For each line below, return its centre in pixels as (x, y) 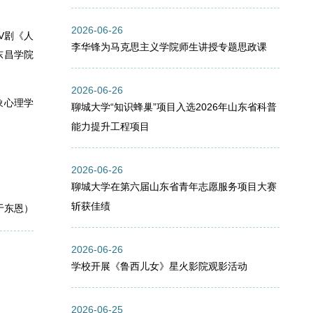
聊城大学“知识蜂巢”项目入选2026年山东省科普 (174, 107)
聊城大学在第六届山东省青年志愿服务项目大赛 (174, 187)
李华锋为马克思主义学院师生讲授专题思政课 (169, 47)
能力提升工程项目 (111, 127)
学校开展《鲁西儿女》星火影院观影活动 (160, 267)
